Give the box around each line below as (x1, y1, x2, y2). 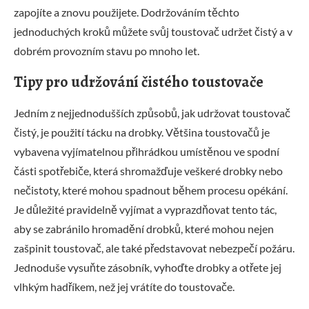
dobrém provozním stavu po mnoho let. (14, 43, 199, 57)
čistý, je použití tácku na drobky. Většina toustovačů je (14, 125, 270, 139)
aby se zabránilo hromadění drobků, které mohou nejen (14, 221, 274, 235)
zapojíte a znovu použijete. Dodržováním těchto (14, 5, 239, 19)
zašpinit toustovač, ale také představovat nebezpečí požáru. (14, 241, 295, 255)
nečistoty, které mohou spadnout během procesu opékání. (14, 183, 288, 197)
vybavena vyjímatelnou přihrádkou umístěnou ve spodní (14, 144, 279, 158)
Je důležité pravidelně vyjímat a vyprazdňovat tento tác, (14, 202, 277, 216)
